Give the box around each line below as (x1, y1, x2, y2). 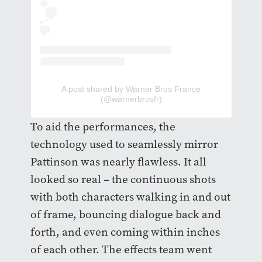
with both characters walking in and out (30, 189, 230, 204)
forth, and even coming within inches (30, 224, 220, 239)
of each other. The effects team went (30, 242, 212, 257)
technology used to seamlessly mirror (30, 136, 218, 151)
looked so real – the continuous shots (30, 171, 216, 187)
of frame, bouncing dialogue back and (30, 206, 221, 222)
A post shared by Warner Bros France (61, 84, 201, 94)
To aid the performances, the (30, 119, 175, 134)
